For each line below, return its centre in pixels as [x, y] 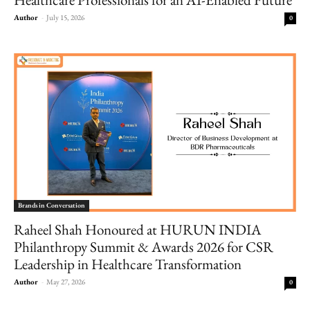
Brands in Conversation [52, 205]
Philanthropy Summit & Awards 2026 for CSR [144, 247]
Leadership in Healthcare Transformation [128, 264]
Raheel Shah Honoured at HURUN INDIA [138, 229]
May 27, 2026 [66, 282]
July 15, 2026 [65, 17]
